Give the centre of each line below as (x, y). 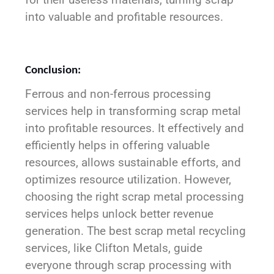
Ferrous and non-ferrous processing (118, 94)
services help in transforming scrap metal (133, 111)
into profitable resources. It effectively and (135, 128)
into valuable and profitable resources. (124, 17)
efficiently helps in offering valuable (118, 146)
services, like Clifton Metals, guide (114, 248)
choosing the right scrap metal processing (135, 197)
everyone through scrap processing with (128, 265)
